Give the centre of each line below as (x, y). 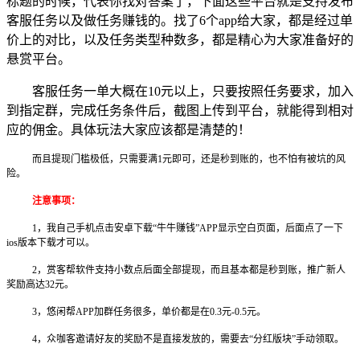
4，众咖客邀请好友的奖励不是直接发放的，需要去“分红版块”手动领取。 (188, 339)
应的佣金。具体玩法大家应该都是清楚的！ (129, 129)
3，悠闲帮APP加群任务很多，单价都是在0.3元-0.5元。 (149, 311)
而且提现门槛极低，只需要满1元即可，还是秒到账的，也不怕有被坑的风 (189, 159)
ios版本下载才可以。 (51, 242)
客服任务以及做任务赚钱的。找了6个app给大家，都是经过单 (180, 20)
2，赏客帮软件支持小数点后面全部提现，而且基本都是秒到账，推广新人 (189, 270)
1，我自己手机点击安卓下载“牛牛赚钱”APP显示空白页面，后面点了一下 (188, 228)
